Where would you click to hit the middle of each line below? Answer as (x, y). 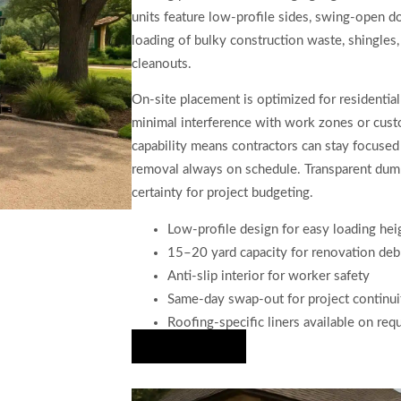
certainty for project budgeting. (222, 193)
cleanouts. (162, 64)
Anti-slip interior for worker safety (269, 276)
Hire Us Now (189, 346)
